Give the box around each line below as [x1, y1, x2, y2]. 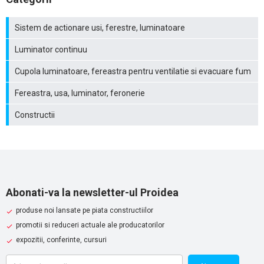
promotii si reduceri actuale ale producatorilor [16, 220, 164, 229]
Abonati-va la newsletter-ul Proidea [6, 186, 179, 199]
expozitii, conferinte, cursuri [16, 235, 107, 244]
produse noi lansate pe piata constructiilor [16, 206, 153, 214]
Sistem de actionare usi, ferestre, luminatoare [15, 22, 185, 32]
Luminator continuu [15, 44, 87, 54]
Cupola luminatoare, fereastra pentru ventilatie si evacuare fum [15, 66, 251, 76]
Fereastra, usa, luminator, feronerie [15, 88, 145, 98]
